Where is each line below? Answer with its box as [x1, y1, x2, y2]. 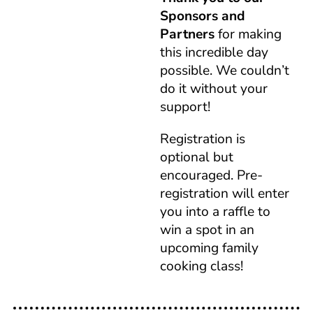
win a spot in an [159, 221, 254, 240]
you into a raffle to [159, 203, 270, 221]
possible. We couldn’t [159, 61, 289, 80]
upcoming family [159, 239, 259, 258]
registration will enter [159, 184, 289, 203]
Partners [159, 25, 214, 44]
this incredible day [159, 43, 268, 62]
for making [214, 25, 282, 44]
